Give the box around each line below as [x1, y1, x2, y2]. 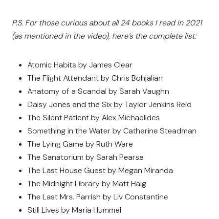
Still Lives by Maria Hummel [27, 205, 121, 215]
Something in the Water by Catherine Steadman [27, 126, 197, 136]
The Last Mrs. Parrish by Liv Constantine [27, 192, 168, 202]
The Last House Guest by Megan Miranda [27, 165, 173, 175]
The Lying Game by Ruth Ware [27, 139, 133, 149]
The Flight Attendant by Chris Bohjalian [27, 73, 163, 83]
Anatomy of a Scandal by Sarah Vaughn [27, 86, 169, 96]
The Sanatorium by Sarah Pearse [27, 152, 144, 162]
